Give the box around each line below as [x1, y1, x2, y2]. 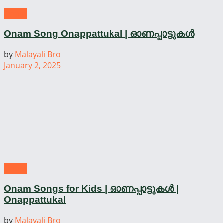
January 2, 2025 [4, 60, 61, 71]
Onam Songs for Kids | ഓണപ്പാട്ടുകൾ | [4, 183, 179, 194]
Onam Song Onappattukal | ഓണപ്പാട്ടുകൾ [4, 28, 194, 39]
